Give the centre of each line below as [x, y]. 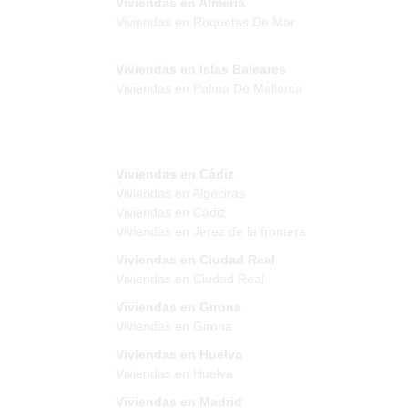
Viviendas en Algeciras [180, 193]
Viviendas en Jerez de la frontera [211, 231]
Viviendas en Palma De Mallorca [209, 88]
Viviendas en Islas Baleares [201, 69]
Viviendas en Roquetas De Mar [205, 21]
